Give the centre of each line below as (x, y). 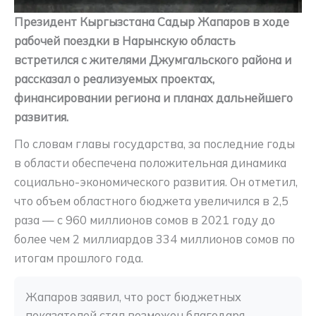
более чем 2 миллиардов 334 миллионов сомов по (154, 239)
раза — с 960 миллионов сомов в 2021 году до (145, 220)
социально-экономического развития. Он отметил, (156, 182)
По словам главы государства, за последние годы (154, 144)
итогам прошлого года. (79, 259)
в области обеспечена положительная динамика (150, 163)
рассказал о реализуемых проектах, (114, 79)
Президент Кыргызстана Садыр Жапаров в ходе (152, 22)
